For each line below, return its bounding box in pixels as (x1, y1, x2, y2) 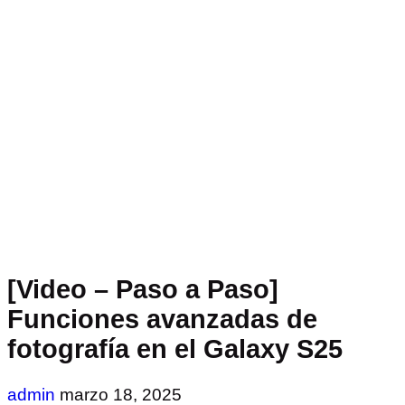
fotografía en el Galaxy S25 (7, 334, 343, 363)
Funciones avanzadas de (7, 304, 317, 334)
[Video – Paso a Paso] (7, 274, 278, 304)
